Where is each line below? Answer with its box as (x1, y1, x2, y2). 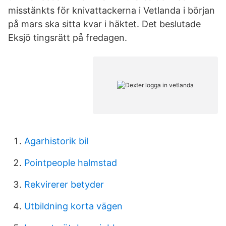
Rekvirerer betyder (24, 179, 104, 190)
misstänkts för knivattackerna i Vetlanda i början (8, 5, 215, 16)
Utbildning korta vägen (24, 201, 123, 211)
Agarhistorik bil (24, 136, 88, 146)
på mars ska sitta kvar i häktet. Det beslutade (8, 19, 201, 29)
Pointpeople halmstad (24, 157, 117, 168)
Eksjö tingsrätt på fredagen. (8, 32, 127, 43)
